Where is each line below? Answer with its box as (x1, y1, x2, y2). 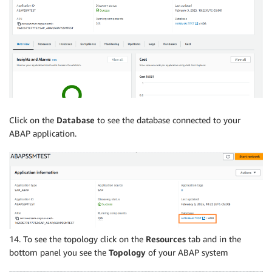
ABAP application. (9, 127, 76, 138)
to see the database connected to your (95, 114, 240, 125)
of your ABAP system (146, 247, 228, 258)
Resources (146, 234, 186, 245)
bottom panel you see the (9, 247, 109, 258)
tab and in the (186, 234, 241, 245)
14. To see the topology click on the (9, 234, 146, 245)
